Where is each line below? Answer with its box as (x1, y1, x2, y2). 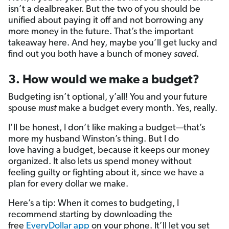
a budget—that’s (139, 123, 205, 133)
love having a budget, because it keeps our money (8, 146, 210, 156)
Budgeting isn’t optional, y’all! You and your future (8, 93, 208, 103)
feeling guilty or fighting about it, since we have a (8, 168, 204, 178)
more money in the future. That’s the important (8, 27, 194, 37)
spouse (8, 104, 38, 114)
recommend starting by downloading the (8, 210, 172, 220)
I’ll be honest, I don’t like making (8, 123, 138, 133)
